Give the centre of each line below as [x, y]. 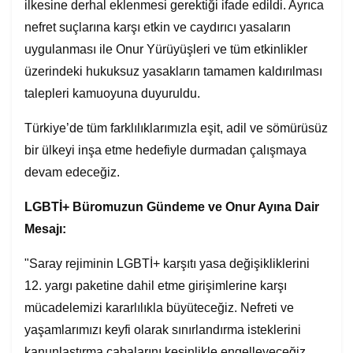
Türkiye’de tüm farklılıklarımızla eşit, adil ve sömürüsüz [176, 128]
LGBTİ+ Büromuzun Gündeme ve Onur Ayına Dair [172, 207]
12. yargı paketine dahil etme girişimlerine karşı [156, 286]
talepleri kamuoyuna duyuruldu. [112, 93]
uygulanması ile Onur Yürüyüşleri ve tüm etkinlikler [166, 49]
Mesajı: [45, 229]
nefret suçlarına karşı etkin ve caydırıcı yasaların [158, 27]
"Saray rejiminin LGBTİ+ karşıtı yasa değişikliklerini [167, 264]
